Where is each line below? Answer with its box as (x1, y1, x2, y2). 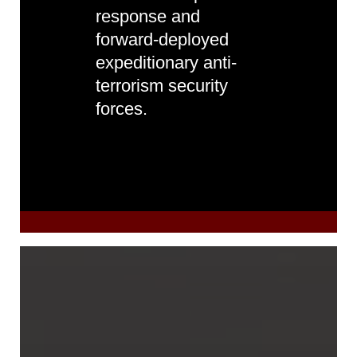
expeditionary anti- (96, 53, 237, 73)
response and (96, 6, 200, 26)
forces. (96, 99, 147, 119)
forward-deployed (96, 29, 229, 49)
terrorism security (96, 76, 228, 96)
